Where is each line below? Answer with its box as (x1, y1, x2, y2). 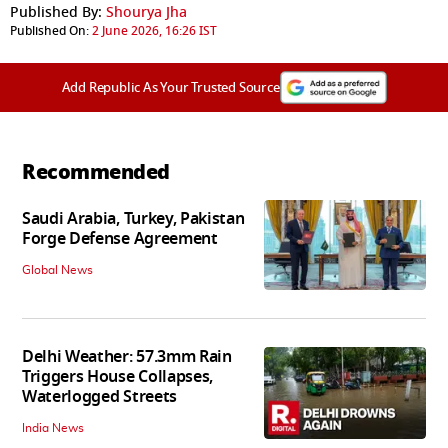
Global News (22, 264, 93, 277)
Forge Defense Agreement (22, 227, 218, 252)
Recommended (22, 156, 170, 187)
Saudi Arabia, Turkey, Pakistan (22, 207, 245, 232)
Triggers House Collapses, (22, 365, 213, 390)
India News (22, 422, 84, 435)
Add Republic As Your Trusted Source (61, 77, 280, 97)
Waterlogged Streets (22, 385, 177, 410)
